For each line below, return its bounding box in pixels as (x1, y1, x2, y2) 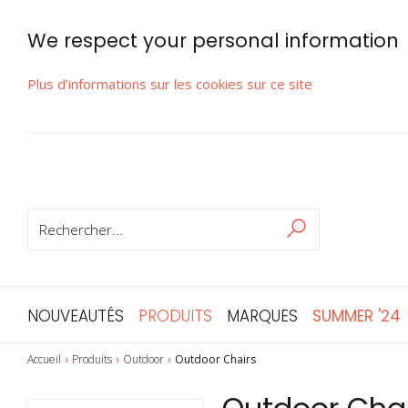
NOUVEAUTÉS (27, 304, 124, 327)
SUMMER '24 (312, 304, 401, 327)
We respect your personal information (27, 27, 399, 54)
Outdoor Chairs (175, 351, 256, 367)
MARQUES (227, 304, 298, 327)
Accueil (27, 351, 61, 367)
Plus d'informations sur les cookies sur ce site (27, 75, 312, 93)
